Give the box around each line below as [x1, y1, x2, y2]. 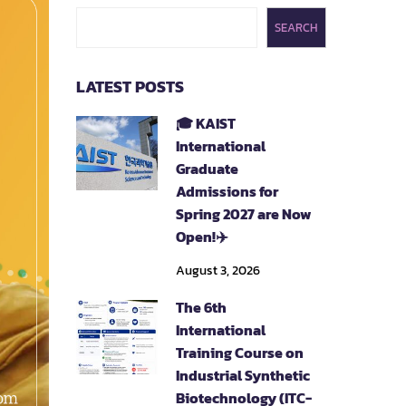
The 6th [175, 296, 227, 318]
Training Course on [175, 342, 304, 363]
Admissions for [175, 180, 278, 202]
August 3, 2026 [175, 261, 260, 280]
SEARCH [274, 18, 318, 36]
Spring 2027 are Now [175, 203, 312, 225]
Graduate [175, 158, 238, 179]
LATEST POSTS [75, 74, 184, 99]
